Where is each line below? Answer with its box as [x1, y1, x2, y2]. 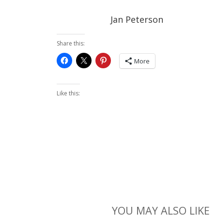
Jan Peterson [110, 14, 163, 26]
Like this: [57, 89, 80, 98]
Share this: [57, 39, 85, 48]
